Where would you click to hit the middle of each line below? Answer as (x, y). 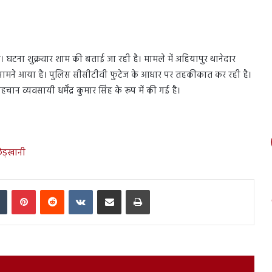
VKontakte (110, 189)
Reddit (75, 189)
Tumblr (19, 189)
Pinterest (50, 189)
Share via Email (130, 189)
